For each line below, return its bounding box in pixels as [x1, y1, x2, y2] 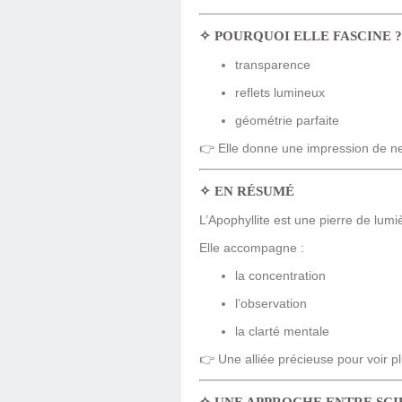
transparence [235, 57, 310, 73]
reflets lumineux [235, 85, 325, 100]
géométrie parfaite [235, 113, 339, 128]
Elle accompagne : [199, 240, 304, 256]
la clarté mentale [235, 324, 329, 339]
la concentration [235, 268, 326, 284]
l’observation [235, 296, 307, 311]
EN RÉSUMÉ [214, 184, 294, 199]
